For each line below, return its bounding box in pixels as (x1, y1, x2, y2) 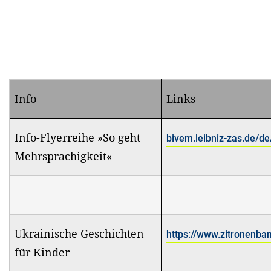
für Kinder (15, 244, 70, 260)
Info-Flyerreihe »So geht (15, 129, 140, 145)
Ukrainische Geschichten (15, 226, 144, 241)
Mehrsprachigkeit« (15, 148, 112, 163)
